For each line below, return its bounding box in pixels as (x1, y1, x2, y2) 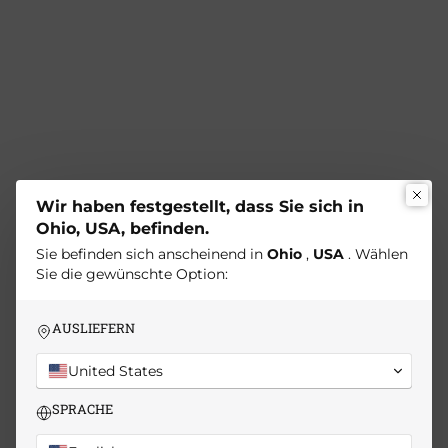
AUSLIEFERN (52, 318, 135, 337)
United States (68, 361, 163, 380)
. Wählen (344, 244, 408, 263)
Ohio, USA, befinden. (36, 218, 209, 238)
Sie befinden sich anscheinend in (36, 244, 267, 263)
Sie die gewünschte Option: (36, 264, 228, 283)
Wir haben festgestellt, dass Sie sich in (36, 196, 364, 216)
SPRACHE (52, 399, 113, 418)
